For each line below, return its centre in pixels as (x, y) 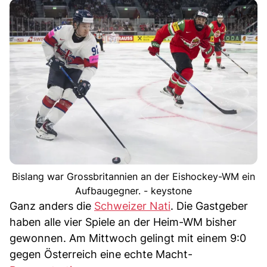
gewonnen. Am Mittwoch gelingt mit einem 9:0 (128, 238)
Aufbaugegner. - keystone (133, 191)
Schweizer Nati (132, 206)
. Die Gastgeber (209, 206)
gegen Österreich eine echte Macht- (101, 254)
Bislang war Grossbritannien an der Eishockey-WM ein (133, 177)
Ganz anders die (52, 206)
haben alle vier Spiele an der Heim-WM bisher (123, 222)
